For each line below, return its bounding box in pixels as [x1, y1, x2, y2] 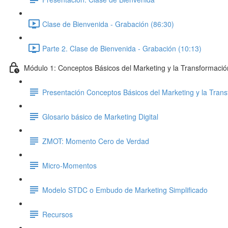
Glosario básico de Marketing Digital [42, 111, 158, 122]
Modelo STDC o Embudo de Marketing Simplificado [42, 184, 208, 195]
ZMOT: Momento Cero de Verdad [42, 135, 149, 146]
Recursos [42, 209, 73, 219]
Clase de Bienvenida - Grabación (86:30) [42, 18, 174, 29]
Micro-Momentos [42, 160, 97, 170]
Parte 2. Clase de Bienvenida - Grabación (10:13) [42, 43, 202, 53]
